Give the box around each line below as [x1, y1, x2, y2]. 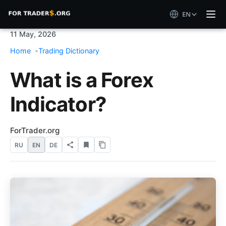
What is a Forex [10, 68, 153, 92]
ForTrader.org [10, 126, 60, 135]
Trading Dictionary [38, 46, 99, 55]
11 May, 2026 [10, 30, 56, 38]
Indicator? [10, 92, 106, 117]
